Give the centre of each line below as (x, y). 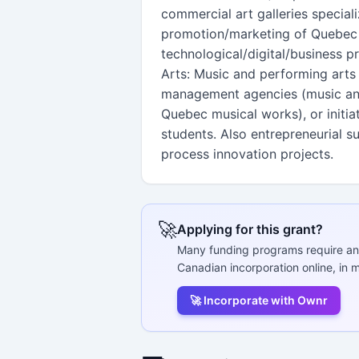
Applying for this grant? (250, 229)
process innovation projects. (247, 153)
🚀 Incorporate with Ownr (259, 300)
